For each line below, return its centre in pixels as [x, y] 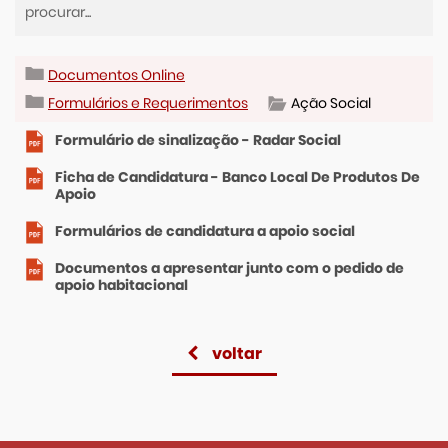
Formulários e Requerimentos [148, 103]
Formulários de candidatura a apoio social [205, 231]
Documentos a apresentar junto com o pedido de [229, 268]
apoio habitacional [121, 285]
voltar [236, 353]
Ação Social [331, 103]
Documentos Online [116, 75]
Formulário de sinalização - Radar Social [198, 140]
